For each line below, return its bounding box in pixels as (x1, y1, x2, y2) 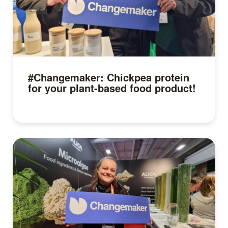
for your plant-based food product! (28, 80, 196, 95)
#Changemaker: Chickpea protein (28, 69, 189, 84)
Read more (28, 122, 68, 134)
